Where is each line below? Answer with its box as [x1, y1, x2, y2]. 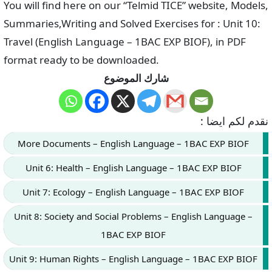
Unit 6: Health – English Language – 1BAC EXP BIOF [25, 161, 242, 174]
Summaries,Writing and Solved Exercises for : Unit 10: [4, 16, 260, 31]
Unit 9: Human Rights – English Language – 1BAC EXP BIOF [9, 253, 257, 265]
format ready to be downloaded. [4, 53, 159, 67]
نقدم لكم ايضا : [200, 114, 268, 129]
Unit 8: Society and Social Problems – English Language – [14, 210, 253, 223]
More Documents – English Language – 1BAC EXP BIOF [18, 137, 249, 150]
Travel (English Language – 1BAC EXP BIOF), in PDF [4, 35, 246, 49]
